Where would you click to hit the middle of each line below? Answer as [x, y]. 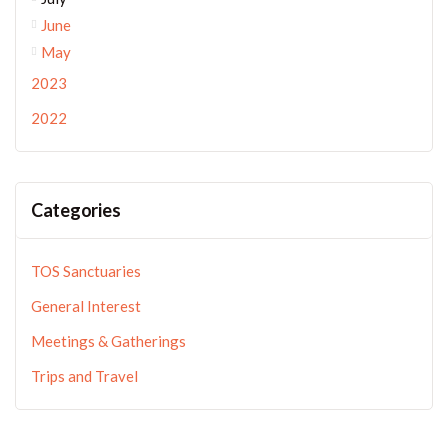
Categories [76, 210]
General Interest [86, 306]
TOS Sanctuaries [86, 271]
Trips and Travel [84, 376]
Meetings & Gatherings [108, 341]
